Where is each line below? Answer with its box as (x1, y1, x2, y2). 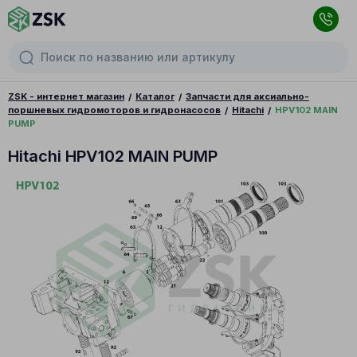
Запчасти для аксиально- (186, 91, 309, 102)
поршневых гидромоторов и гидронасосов (8, 104, 221, 116)
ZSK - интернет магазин (8, 91, 124, 102)
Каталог (135, 91, 175, 102)
